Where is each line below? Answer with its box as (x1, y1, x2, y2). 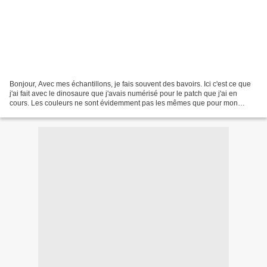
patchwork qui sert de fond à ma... (10, 108, 118, 117)
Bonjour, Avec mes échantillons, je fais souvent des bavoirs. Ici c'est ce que (10, 79, 251, 88)
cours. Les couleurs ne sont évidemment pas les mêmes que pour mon (10, 98, 238, 107)
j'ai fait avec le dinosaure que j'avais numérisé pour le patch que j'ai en (10, 89, 237, 98)
